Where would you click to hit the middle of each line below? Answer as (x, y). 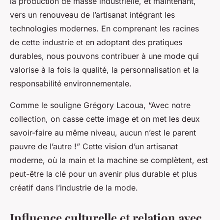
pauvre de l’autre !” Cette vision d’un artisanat (94, 146)
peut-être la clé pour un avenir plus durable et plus (103, 174)
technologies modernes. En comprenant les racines (104, 28)
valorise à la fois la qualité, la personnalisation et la (104, 69)
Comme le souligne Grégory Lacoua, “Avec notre (100, 105)
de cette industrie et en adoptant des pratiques (96, 42)
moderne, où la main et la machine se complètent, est (109, 160)
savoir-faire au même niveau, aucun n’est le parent (103, 132)
